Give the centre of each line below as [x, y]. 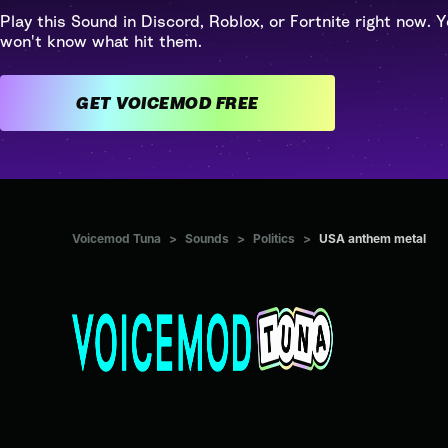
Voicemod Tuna [116, 239]
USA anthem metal [372, 239]
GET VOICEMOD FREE [237, 103]
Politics [274, 239]
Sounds [207, 239]
